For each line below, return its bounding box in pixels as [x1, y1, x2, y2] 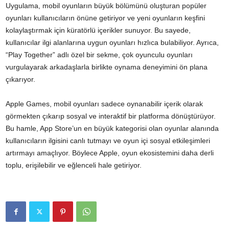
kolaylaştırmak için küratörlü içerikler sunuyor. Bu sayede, [6, 26, 191, 35]
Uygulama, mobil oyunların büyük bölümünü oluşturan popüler [6, 2, 207, 10]
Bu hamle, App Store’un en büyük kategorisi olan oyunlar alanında [6, 124, 219, 133]
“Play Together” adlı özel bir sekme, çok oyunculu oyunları [6, 51, 193, 59]
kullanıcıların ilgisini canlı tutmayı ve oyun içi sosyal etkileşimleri [6, 136, 210, 145]
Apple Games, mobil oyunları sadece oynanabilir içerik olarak [6, 100, 203, 108]
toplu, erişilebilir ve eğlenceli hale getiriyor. [6, 161, 142, 170]
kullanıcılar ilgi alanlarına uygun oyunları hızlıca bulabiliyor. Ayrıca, [6, 38, 219, 47]
